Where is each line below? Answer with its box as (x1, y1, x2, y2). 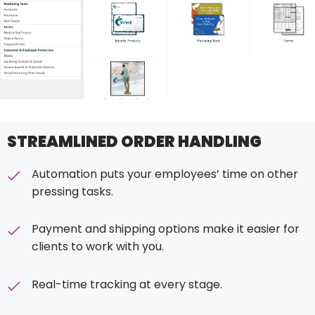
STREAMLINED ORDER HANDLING (7, 131, 262, 153)
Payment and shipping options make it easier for (32, 221, 300, 238)
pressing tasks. (32, 183, 113, 200)
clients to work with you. (32, 238, 164, 255)
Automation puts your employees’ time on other (32, 165, 298, 182)
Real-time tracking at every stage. (32, 276, 222, 293)
